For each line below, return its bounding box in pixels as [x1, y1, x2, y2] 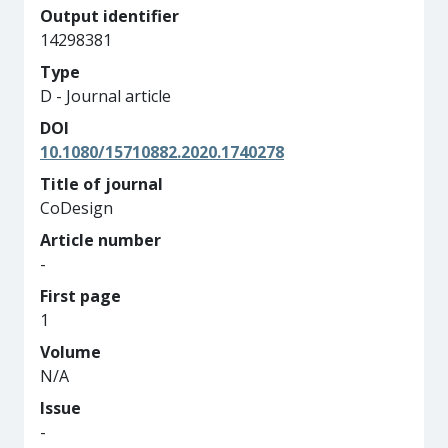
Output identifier [40, 5, 179, 27]
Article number [40, 229, 161, 251]
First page [40, 285, 121, 307]
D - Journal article [40, 85, 171, 107]
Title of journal [40, 173, 163, 195]
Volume [40, 341, 101, 363]
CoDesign [40, 197, 113, 219]
